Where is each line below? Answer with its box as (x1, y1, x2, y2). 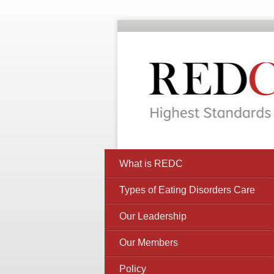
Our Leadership (119, 211, 187, 221)
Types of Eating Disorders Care (119, 185, 256, 195)
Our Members (119, 237, 179, 248)
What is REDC (119, 158, 183, 169)
